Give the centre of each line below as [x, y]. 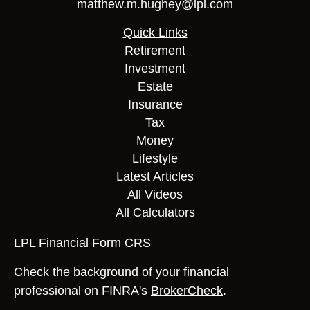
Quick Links [155, 33]
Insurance [155, 104]
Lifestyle [155, 158]
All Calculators [155, 212]
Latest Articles [155, 176]
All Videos [155, 194]
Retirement [155, 51]
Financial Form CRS [95, 243]
